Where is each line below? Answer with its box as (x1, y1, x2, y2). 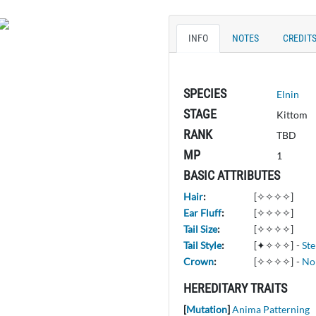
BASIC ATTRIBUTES (183, 167, 280, 183)
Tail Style (183, 238, 221, 251)
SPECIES (183, 85, 226, 101)
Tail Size (183, 222, 217, 235)
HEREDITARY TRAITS (183, 280, 287, 296)
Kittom (276, 108, 308, 121)
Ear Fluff (183, 206, 221, 219)
